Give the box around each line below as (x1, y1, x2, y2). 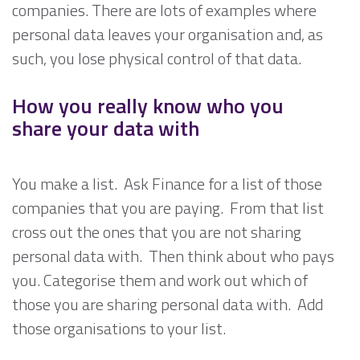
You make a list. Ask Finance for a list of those (12, 171, 322, 197)
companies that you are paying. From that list (12, 195, 324, 221)
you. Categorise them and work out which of (12, 268, 308, 293)
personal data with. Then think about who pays (12, 243, 334, 269)
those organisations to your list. (12, 316, 226, 342)
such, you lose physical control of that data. (12, 46, 301, 72)
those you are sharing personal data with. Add (12, 292, 323, 317)
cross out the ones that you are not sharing (12, 219, 301, 245)
